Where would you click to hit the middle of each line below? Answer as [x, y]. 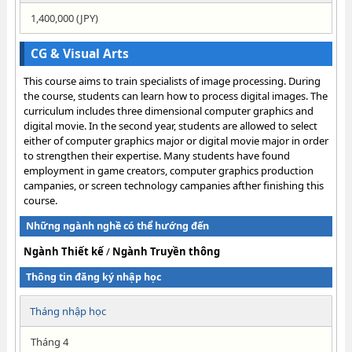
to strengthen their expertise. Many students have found [156, 156]
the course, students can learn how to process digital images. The [175, 96]
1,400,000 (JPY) [64, 18]
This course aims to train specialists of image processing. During [172, 81]
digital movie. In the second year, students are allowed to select [170, 126]
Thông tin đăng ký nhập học [93, 277]
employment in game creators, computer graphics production [168, 170]
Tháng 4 [49, 342]
